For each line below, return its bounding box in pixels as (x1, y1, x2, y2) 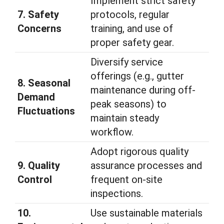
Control (17, 173, 52, 185)
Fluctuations (17, 105, 75, 117)
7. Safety (17, 8, 59, 20)
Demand (17, 91, 55, 103)
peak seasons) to (90, 98, 166, 110)
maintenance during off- (90, 84, 195, 96)
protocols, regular (90, 8, 169, 20)
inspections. (90, 187, 143, 199)
